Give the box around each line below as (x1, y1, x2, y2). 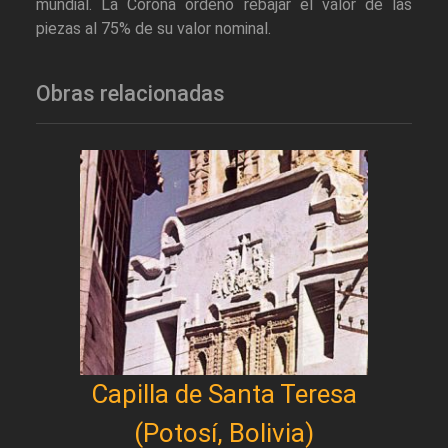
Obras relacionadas (36, 81, 225, 107)
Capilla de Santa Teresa (91, 379, 357, 410)
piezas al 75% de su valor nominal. (36, 19, 271, 39)
